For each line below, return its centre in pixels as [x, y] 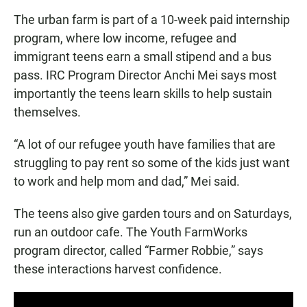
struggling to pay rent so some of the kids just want [152, 163]
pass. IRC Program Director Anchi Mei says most [145, 75]
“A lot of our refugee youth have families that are [145, 145]
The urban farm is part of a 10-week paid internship [152, 20]
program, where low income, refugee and [125, 38]
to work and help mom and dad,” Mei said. [127, 182]
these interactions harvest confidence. [118, 269]
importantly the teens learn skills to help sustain [143, 94]
